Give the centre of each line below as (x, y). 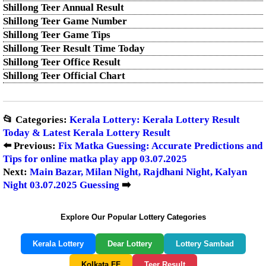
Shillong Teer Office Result (62, 62)
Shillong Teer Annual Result (64, 7)
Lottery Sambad (205, 244)
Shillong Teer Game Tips (57, 35)
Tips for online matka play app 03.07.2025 (95, 159)
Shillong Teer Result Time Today (74, 48)
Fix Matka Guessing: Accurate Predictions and (160, 146)
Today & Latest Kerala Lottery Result (87, 133)
